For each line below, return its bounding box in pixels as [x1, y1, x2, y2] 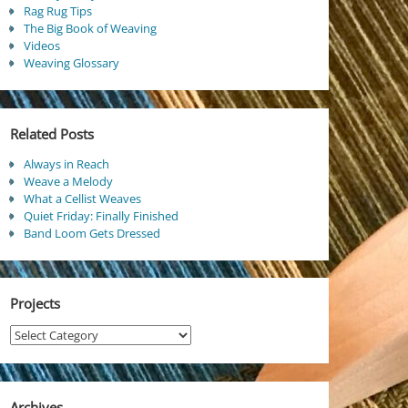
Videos [23, 37, 60, 55]
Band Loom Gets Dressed [23, 224, 160, 241]
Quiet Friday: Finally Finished [23, 207, 178, 224]
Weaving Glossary [23, 55, 119, 72]
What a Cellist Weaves [23, 189, 141, 207]
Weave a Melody [23, 172, 113, 189]
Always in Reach [23, 155, 109, 172]
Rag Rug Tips [23, 3, 92, 20]
